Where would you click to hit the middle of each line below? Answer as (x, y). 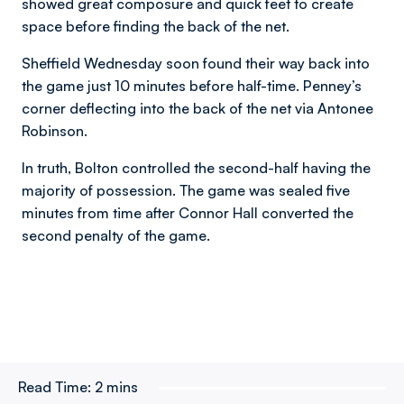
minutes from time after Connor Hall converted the (188, 213)
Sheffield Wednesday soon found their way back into (196, 63)
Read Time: (55, 387)
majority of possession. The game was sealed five (186, 190)
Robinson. (55, 131)
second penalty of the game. (118, 235)
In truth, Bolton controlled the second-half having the (196, 168)
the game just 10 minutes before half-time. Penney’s (192, 86)
